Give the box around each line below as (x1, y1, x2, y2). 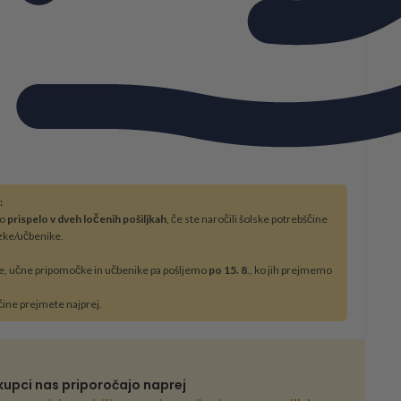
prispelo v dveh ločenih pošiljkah (7, 212, 167, 226)
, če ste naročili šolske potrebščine (166, 212, 328, 226)
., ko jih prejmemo (247, 263, 333, 277)
